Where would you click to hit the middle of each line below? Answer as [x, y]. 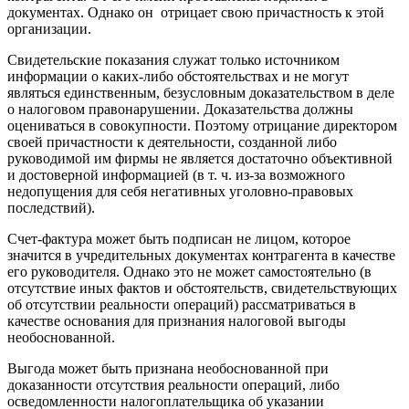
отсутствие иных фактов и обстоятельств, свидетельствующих [202, 288]
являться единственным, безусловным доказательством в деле [201, 92]
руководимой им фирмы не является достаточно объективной [200, 158]
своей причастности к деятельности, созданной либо [172, 142]
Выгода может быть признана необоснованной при [168, 368]
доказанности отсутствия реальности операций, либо [173, 384]
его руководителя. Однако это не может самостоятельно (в [189, 271]
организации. [49, 28]
